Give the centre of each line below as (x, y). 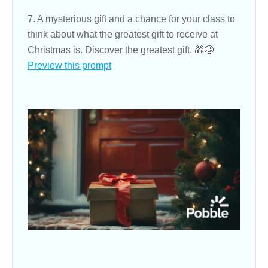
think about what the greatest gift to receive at (123, 35)
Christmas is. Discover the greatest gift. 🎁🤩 (121, 50)
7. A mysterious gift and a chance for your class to (131, 19)
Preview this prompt (69, 66)
